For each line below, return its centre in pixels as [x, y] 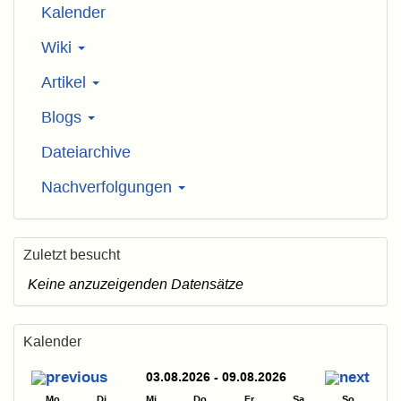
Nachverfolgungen [109, 187]
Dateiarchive [86, 152]
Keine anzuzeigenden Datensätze [136, 284]
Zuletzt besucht [72, 255]
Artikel [66, 82]
